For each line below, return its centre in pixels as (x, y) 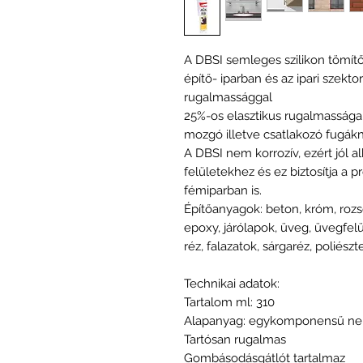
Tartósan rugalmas (235, 339)
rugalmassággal (228, 97)
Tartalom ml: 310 (229, 302)
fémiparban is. (223, 190)
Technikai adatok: (232, 283)
